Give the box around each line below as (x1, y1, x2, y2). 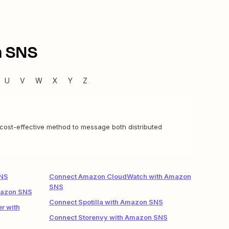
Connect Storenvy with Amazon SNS (49, 213, 168, 221)
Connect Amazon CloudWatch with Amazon (49, 172, 191, 180)
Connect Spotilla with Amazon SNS (49, 198, 163, 206)
